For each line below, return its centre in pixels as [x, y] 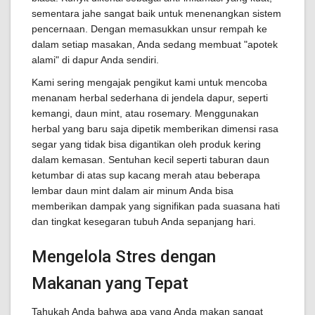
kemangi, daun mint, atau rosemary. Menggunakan [145, 114]
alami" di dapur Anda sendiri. [95, 60]
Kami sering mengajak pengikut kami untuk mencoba [149, 83]
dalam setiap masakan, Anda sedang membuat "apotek [155, 45]
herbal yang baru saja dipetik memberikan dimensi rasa [155, 129]
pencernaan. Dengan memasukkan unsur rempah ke [149, 29]
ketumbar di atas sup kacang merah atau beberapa [146, 175]
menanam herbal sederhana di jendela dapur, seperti [150, 98]
